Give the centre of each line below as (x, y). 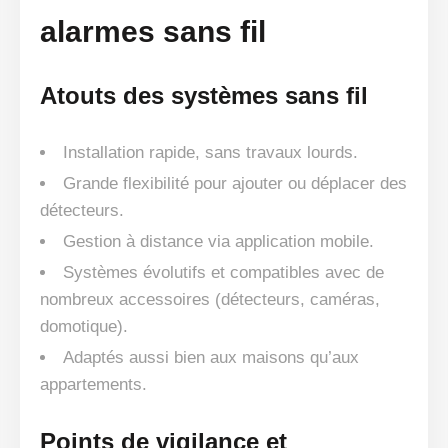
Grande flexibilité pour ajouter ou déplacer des (235, 183)
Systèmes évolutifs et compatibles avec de (223, 272)
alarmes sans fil (153, 32)
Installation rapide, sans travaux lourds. (210, 152)
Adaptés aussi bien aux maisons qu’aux (211, 357)
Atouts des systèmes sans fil (204, 95)
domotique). (84, 326)
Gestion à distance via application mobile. (218, 241)
